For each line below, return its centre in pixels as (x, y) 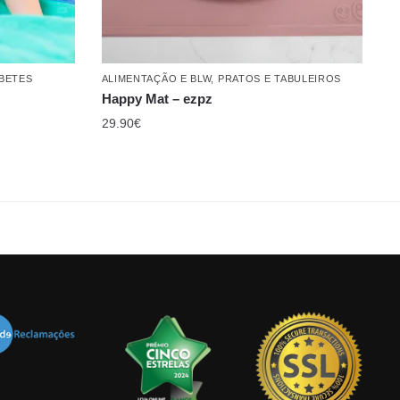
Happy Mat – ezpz (157, 99)
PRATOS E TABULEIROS (279, 79)
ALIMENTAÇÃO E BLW (156, 79)
